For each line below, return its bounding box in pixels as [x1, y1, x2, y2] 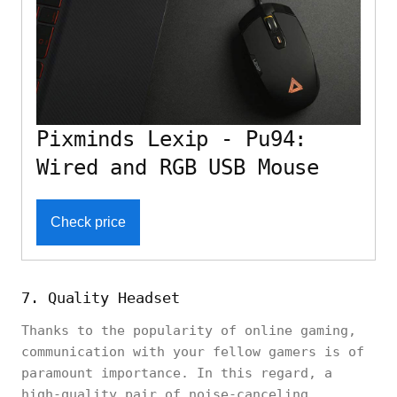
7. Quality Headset [21, 289, 180, 307]
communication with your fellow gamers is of [21, 344, 364, 361]
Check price [51, 214, 126, 230]
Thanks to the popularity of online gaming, [21, 323, 356, 339]
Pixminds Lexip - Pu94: [36, 127, 307, 152]
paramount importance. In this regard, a [21, 365, 332, 382]
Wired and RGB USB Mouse [36, 155, 320, 181]
